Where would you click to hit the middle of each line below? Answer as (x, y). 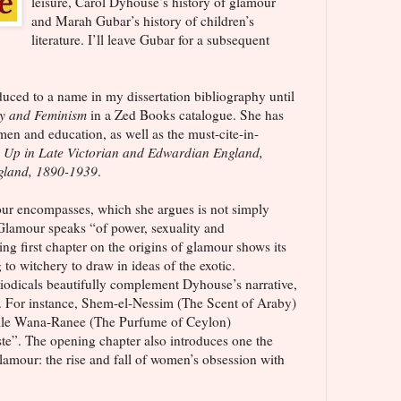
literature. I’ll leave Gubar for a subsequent (150, 39)
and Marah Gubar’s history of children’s (143, 20)
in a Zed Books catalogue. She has (185, 114)
